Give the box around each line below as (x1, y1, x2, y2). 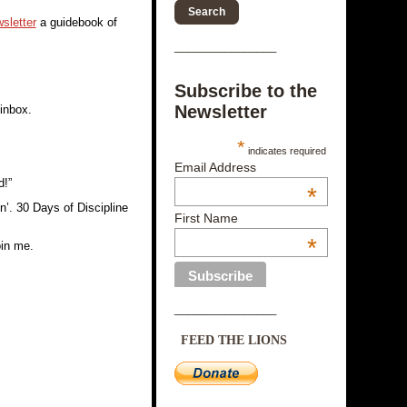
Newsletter (174, 102, 267, 122)
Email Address (174, 160, 256, 174)
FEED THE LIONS (180, 333, 287, 348)
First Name (174, 211, 238, 226)
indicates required (244, 145, 326, 156)
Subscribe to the (174, 81, 317, 101)
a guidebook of (35, 15, 117, 29)
